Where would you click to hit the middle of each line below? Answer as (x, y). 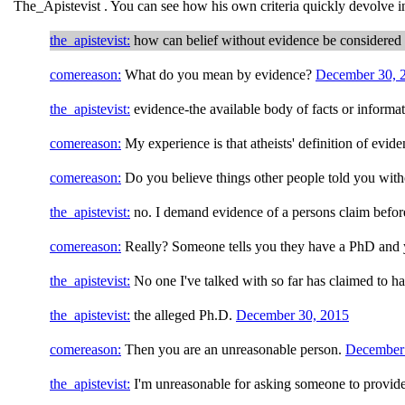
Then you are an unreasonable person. (233, 349)
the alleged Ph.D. (183, 315)
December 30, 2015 (292, 315)
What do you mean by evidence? (218, 74)
